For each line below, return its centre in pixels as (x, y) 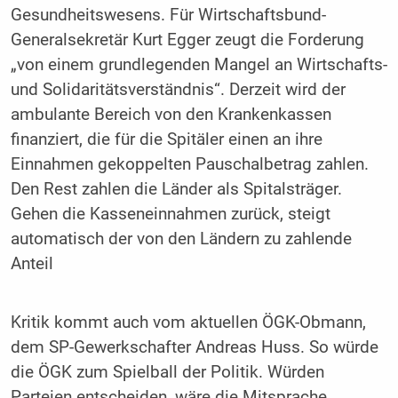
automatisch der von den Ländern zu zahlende (181, 239)
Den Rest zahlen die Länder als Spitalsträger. (176, 190)
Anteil (32, 264)
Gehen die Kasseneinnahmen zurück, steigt (170, 215)
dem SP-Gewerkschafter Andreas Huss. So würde (194, 348)
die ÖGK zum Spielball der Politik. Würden (167, 373)
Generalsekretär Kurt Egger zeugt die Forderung (187, 40)
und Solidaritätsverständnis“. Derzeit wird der (178, 90)
